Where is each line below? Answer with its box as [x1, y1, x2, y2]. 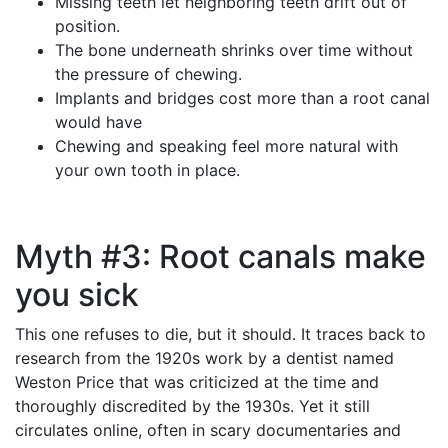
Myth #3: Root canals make [15, 236, 426, 276]
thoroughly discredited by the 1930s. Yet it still [15, 395, 370, 416]
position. [55, 15, 120, 36]
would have [55, 111, 142, 132]
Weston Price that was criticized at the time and [15, 371, 379, 392]
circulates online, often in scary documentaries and [15, 419, 401, 440]
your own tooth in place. [55, 159, 240, 180]
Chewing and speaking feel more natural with [55, 135, 398, 156]
